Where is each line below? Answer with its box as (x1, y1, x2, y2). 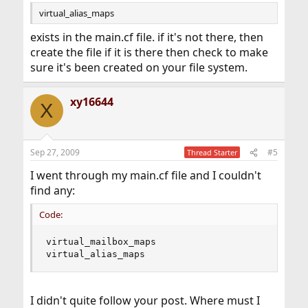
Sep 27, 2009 (30, 146, 80, 159)
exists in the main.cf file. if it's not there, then (30, 30, 263, 45)
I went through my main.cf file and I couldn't (30, 168, 261, 184)
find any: (30, 183, 75, 199)
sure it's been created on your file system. (30, 60, 247, 76)
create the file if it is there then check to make (30, 45, 268, 60)
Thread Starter (187, 147, 238, 158)
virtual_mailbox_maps (45, 236, 162, 247)
